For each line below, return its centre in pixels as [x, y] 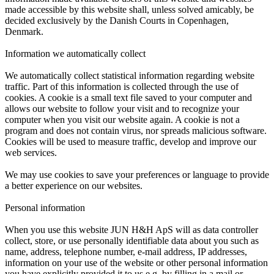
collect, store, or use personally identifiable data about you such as [132, 240]
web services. [31, 152]
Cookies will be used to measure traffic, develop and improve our [131, 141]
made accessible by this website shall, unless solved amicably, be [129, 9]
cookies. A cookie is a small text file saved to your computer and [128, 97]
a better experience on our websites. [74, 185]
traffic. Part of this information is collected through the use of [122, 86]
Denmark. [24, 31]
